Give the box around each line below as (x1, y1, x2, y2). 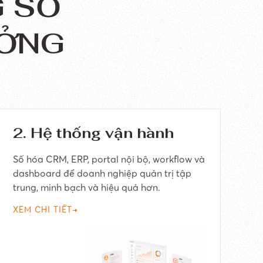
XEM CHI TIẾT (13, 204, 73, 215)
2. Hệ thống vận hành (13, 124, 174, 142)
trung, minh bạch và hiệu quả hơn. (13, 181, 161, 193)
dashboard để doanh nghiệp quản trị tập (13, 167, 192, 179)
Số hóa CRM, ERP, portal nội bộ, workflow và (13, 153, 205, 165)
